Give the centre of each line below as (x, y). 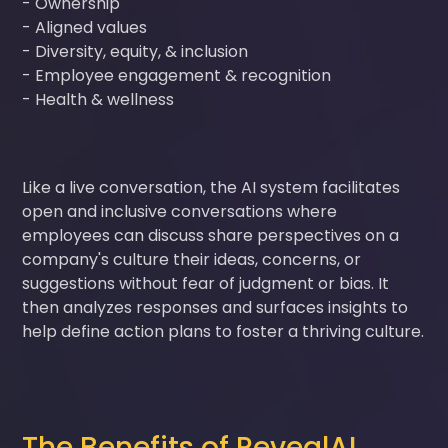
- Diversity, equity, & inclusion (139, 51)
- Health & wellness (102, 99)
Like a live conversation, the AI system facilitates (211, 187)
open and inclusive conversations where (180, 211)
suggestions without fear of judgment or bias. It (206, 283)
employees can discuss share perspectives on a (211, 235)
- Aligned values (89, 27)
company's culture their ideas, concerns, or (192, 259)
